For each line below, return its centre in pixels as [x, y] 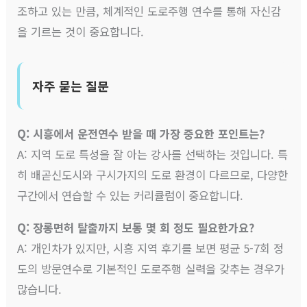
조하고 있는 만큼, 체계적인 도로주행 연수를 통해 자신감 [149, 11]
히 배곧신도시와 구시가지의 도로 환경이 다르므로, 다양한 [153, 175]
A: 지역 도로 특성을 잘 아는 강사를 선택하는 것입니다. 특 [153, 155]
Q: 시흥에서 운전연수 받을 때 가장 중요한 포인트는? [141, 134]
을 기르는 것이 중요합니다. [81, 32]
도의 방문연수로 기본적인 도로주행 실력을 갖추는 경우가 [151, 268]
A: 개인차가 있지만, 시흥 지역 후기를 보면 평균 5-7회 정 [151, 248]
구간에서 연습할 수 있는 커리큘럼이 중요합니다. [131, 196]
